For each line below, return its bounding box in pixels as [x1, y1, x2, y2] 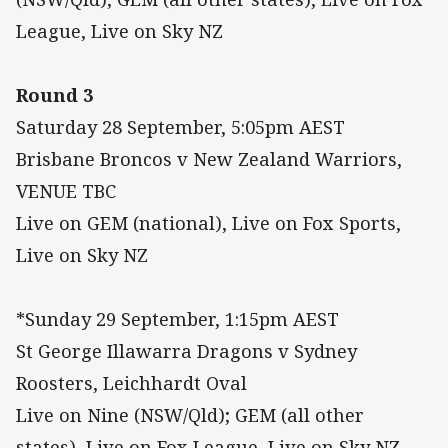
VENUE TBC [16, 179, 116, 204]
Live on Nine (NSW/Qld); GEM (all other [16, 403, 364, 428]
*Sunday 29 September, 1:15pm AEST [16, 307, 339, 332]
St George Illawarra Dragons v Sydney [16, 339, 357, 364]
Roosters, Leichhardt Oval [16, 371, 247, 396]
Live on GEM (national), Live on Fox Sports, [16, 211, 401, 236]
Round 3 [16, 83, 93, 108]
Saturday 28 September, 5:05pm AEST [16, 115, 345, 140]
